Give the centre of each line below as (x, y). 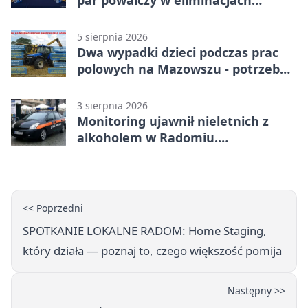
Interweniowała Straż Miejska (169, 154)
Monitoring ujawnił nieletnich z (173, 121)
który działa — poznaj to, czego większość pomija (152, 250)
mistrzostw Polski (131, 16)
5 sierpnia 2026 (112, 36)
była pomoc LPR (125, 85)
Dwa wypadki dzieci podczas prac (178, 52)
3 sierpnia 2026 (112, 105)
